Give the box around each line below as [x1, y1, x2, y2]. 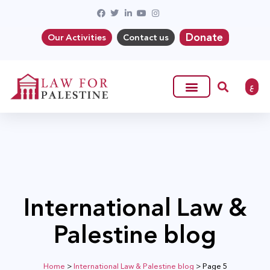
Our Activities [47, 30, 106, 45]
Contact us [122, 30, 169, 45]
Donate [185, 28, 223, 47]
